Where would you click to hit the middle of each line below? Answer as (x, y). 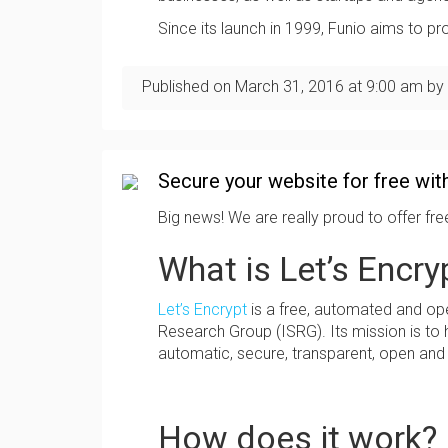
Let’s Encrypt (202, 309)
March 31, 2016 (289, 86)
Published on (188, 86)
